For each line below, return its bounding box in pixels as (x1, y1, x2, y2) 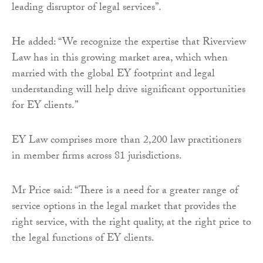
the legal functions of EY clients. (12, 230, 154, 248)
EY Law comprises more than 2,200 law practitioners (12, 131, 241, 150)
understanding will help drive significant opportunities (12, 81, 245, 100)
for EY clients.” (12, 97, 78, 116)
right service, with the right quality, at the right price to (12, 214, 251, 232)
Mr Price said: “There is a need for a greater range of (12, 182, 238, 201)
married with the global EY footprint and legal (12, 65, 215, 84)
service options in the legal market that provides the (12, 198, 237, 217)
